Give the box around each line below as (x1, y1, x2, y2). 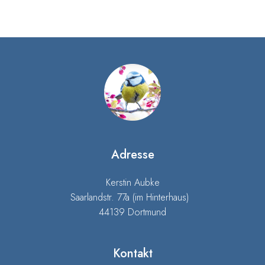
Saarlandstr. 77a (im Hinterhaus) (70, 190, 195, 204)
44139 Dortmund (99, 205, 166, 219)
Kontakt (112, 244, 153, 262)
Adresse (111, 146, 154, 163)
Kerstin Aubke (105, 175, 160, 189)
